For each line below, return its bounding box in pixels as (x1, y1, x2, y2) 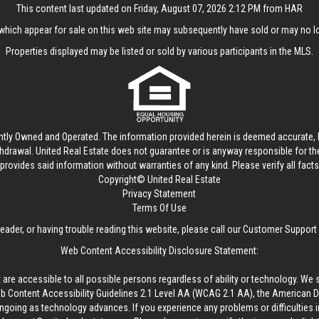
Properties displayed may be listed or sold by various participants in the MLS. (5, 46, 313, 57)
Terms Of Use (132, 202, 187, 214)
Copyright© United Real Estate (98, 174, 221, 185)
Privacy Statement (122, 188, 197, 199)
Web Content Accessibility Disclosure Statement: (60, 245, 258, 256)
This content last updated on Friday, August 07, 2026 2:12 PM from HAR (16, 3, 303, 14)
